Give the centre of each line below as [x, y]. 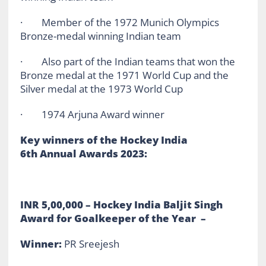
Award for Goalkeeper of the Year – [113, 218]
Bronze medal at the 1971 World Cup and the [124, 75]
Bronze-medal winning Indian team [100, 36]
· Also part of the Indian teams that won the [127, 61]
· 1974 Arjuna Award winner [92, 114]
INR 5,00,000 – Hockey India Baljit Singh [121, 204]
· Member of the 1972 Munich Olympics [119, 22]
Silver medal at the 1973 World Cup [101, 88]
